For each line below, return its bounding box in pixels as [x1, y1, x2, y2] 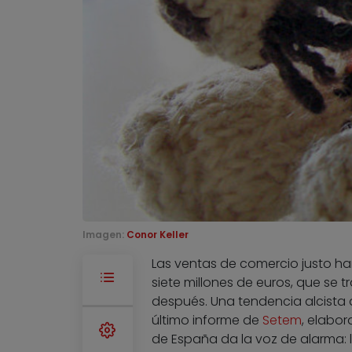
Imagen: [82, 228, 126, 242]
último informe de [151, 311, 262, 330]
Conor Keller [126, 228, 189, 242]
